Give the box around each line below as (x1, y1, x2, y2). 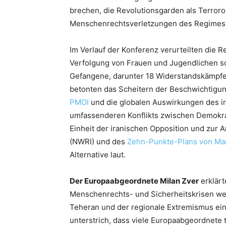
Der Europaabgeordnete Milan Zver (70, 176, 199, 186)
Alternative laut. (70, 150, 126, 160)
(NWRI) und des (70, 137, 127, 147)
